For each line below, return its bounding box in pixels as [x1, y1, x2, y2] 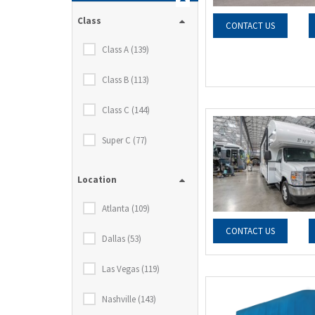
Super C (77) [102, 134, 147, 146]
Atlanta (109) [102, 202, 150, 214]
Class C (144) [102, 104, 150, 116]
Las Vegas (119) [102, 263, 160, 275]
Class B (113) [102, 74, 149, 86]
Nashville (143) [102, 293, 156, 305]
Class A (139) [102, 44, 149, 56]
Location [77, 174, 117, 186]
